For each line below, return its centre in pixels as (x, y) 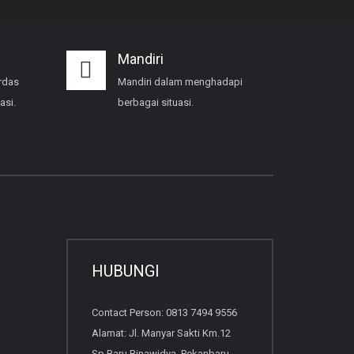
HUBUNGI (125, 271)
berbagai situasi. (156, 102)
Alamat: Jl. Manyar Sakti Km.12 (161, 333)
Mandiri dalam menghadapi (180, 81)
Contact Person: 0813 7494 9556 (164, 312)
